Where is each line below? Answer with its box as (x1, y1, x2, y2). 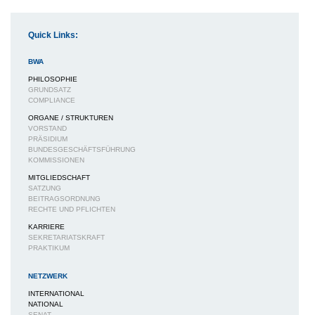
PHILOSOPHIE (28, 75, 77, 84)
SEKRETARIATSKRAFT (28, 233, 105, 242)
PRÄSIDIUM (28, 135, 67, 143)
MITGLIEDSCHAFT (28, 174, 90, 182)
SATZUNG (28, 184, 61, 193)
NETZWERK (28, 272, 67, 281)
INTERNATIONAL (28, 290, 84, 298)
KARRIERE (28, 223, 65, 231)
